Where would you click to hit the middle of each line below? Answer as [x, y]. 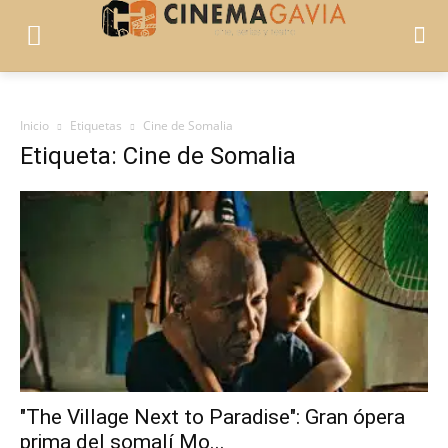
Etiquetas [96, 125]
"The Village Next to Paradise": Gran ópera [212, 417]
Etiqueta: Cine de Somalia [158, 155]
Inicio [34, 125]
